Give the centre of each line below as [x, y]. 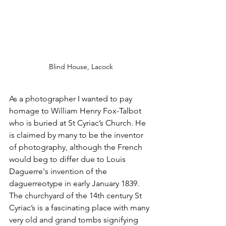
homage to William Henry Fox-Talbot [76, 111]
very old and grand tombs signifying [75, 220]
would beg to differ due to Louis [68, 159]
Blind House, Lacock [81, 67]
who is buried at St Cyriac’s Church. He [78, 123]
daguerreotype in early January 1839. [75, 184]
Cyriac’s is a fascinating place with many [80, 208]
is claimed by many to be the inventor [77, 135]
